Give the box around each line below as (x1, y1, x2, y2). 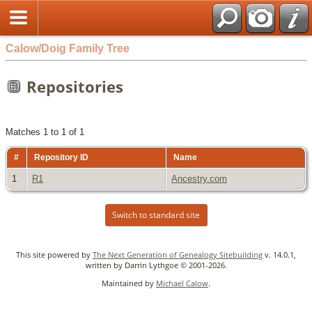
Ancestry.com (171, 173, 227, 185)
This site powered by (16, 249, 93, 260)
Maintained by (102, 278, 156, 289)
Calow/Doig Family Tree (6, 42, 130, 54)
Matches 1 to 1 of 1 (6, 127, 84, 138)
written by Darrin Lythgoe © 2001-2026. (85, 260, 227, 271)
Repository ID (32, 153, 91, 163)
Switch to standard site (109, 209, 202, 221)
